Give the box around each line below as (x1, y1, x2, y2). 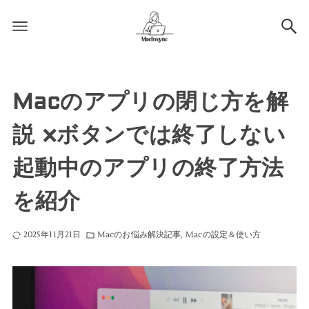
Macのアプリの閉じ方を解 (12, 88, 289, 116)
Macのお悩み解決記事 (97, 230, 181, 240)
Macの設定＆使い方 (186, 230, 261, 240)
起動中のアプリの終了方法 (12, 154, 284, 182)
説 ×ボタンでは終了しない (12, 121, 286, 149)
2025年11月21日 (23, 230, 81, 240)
